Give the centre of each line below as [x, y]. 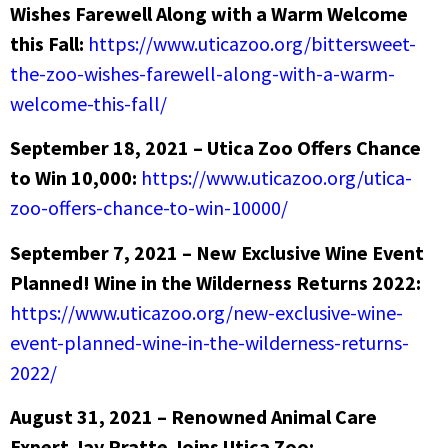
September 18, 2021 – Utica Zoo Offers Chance [215, 148]
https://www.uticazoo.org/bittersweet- [252, 43]
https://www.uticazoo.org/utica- [276, 178]
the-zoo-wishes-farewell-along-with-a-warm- [202, 73]
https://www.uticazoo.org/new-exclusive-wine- [206, 312]
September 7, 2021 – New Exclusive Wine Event [217, 252]
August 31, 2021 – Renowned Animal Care [193, 416]
